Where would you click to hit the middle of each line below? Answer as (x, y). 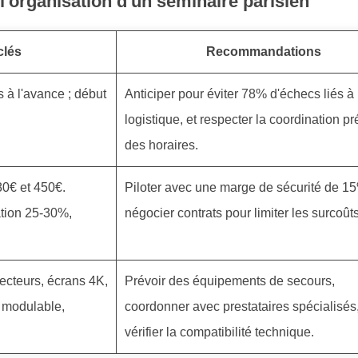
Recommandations (263, 52)
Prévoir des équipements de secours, (230, 281)
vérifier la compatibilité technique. (219, 332)
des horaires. (161, 145)
